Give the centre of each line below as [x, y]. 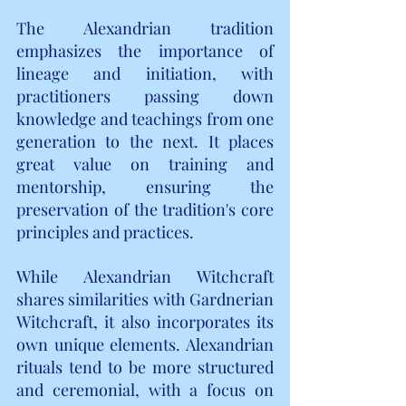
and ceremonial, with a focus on [145, 389]
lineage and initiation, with [145, 73]
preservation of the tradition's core [145, 209]
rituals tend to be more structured [145, 367]
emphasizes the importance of [145, 50]
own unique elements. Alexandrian [145, 344]
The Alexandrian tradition [145, 28]
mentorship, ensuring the [145, 186]
